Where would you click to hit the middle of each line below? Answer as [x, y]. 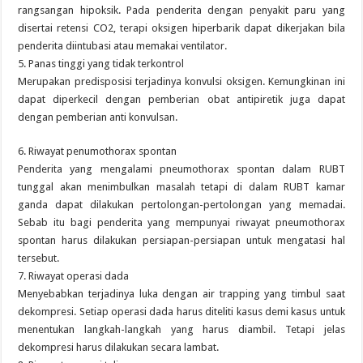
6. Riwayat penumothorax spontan [98, 151]
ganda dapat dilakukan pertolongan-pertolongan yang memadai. [181, 205]
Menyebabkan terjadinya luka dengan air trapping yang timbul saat [181, 294]
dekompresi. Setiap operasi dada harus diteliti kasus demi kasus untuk [181, 312]
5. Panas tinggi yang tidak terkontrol [101, 64]
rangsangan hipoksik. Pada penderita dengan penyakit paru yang [181, 10]
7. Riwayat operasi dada [74, 276]
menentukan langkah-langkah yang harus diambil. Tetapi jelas [181, 329]
